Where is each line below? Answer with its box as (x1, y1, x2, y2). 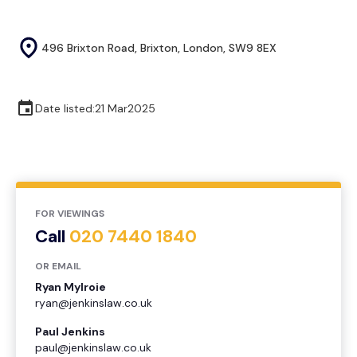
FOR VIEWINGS (35, 207, 104, 221)
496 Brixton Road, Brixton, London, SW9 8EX (41, 41, 277, 56)
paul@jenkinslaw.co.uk (35, 340, 151, 355)
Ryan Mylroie (35, 280, 106, 295)
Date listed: (35, 101, 95, 116)
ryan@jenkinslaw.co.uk (35, 296, 152, 311)
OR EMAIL (35, 260, 81, 273)
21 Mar (95, 101, 127, 116)
